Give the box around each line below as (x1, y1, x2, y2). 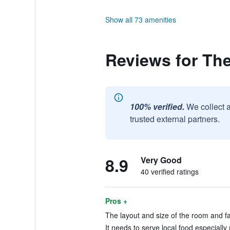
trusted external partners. (129, 113, 220, 125)
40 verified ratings (140, 166, 199, 177)
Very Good (140, 154, 182, 166)
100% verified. (129, 101, 184, 112)
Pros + (105, 196, 127, 206)
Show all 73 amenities (105, 14, 176, 25)
